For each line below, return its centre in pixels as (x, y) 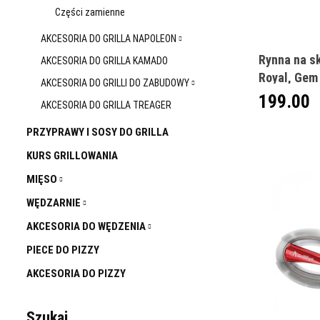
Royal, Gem (288, 77)
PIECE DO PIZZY (63, 250)
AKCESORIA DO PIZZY (76, 274)
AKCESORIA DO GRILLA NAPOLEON (110, 39)
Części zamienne (90, 12)
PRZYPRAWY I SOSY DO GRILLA (97, 132)
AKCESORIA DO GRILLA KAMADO (104, 61)
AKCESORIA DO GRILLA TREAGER (106, 105)
